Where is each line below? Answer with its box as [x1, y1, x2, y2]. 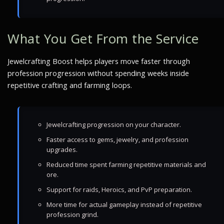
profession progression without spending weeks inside [7, 68, 189, 78]
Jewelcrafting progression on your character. [46, 120, 181, 129]
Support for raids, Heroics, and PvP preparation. [46, 185, 192, 194]
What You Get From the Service [7, 30, 199, 47]
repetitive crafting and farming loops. [7, 80, 132, 90]
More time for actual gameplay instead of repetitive [46, 200, 202, 209]
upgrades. [46, 145, 77, 154]
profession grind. [46, 210, 98, 219]
